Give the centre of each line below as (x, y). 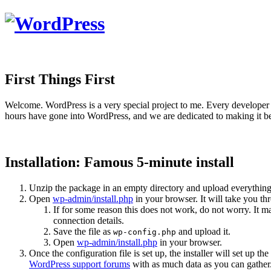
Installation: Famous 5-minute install (119, 162)
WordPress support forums (80, 264)
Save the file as (83, 231)
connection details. (89, 220)
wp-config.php (145, 232)
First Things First (60, 79)
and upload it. (203, 231)
